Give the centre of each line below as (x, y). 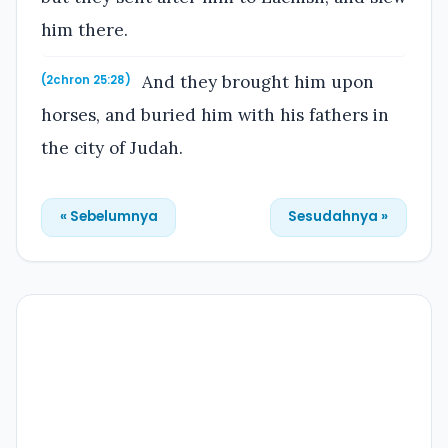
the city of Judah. (112, 147)
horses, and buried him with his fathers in (215, 114)
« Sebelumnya (108, 217)
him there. (84, 30)
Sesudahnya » (338, 217)
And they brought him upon (256, 81)
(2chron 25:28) (86, 79)
